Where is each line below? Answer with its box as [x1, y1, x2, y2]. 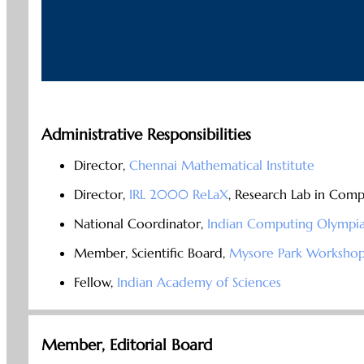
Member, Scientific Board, [73, 245, 229, 262]
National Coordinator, [73, 215, 207, 232]
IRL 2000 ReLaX [128, 186, 228, 203]
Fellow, [73, 274, 117, 291]
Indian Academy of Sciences [116, 274, 281, 291]
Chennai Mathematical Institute [128, 157, 314, 174]
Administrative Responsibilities [41, 124, 251, 145]
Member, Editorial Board [41, 335, 212, 355]
